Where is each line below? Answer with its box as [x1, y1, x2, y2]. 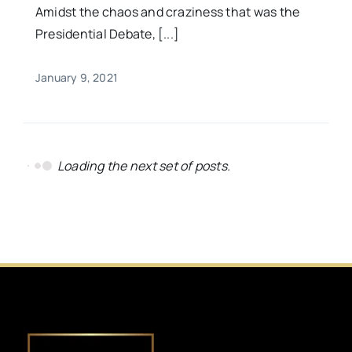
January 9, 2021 [35, 70, 119, 86]
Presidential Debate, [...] [35, 25, 180, 43]
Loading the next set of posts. [57, 157, 231, 175]
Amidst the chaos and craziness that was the [35, 3, 300, 21]
